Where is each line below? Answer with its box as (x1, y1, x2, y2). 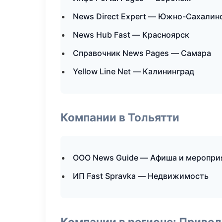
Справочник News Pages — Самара (73, 48, 211, 58)
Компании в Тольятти (60, 111, 179, 124)
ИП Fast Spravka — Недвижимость (73, 171, 209, 181)
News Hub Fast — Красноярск (73, 30, 189, 40)
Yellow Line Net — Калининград (73, 66, 194, 76)
